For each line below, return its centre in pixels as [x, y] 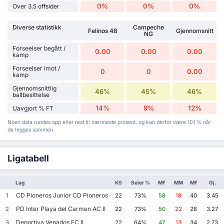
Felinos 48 [102, 30]
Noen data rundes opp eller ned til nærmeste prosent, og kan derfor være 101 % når [109, 122]
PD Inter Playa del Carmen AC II [60, 209]
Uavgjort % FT [33, 108]
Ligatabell [28, 158]
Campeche [149, 27]
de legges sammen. [31, 130]
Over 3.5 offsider [36, 6]
